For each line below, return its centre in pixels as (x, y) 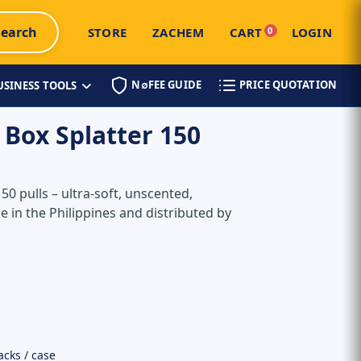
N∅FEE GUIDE (165, 84)
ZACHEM (178, 32)
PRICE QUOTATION (286, 84)
